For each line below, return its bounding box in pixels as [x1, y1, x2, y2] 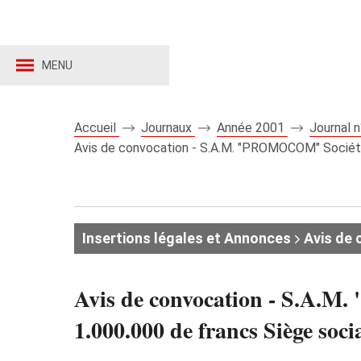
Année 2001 [217, 120, 288, 135]
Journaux [141, 120, 195, 135]
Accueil [74, 120, 119, 135]
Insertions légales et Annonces [82, 230, 291, 247]
